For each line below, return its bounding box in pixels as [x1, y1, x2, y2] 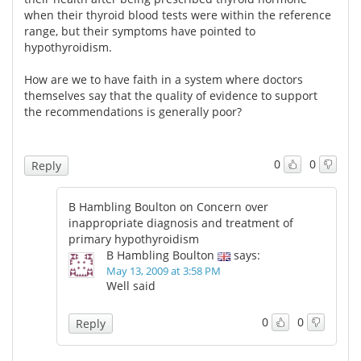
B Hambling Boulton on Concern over [68, 198, 268, 214]
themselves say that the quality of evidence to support [24, 87, 317, 103]
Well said [106, 277, 156, 293]
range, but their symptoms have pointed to [24, 23, 255, 39]
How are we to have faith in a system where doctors [24, 71, 303, 87]
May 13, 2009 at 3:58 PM [106, 263, 221, 278]
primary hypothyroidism [68, 230, 199, 247]
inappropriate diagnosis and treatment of [68, 214, 293, 230]
